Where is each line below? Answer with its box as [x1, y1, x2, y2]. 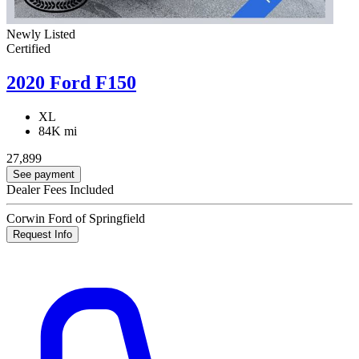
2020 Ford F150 [6, 72, 136, 94]
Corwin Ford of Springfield [6, 211, 145, 225]
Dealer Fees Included [6, 182, 114, 196]
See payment [13, 167, 75, 180]
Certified [6, 42, 50, 56]
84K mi [38, 123, 77, 138]
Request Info [13, 228, 72, 240]
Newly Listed [6, 27, 75, 42]
